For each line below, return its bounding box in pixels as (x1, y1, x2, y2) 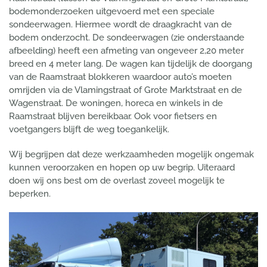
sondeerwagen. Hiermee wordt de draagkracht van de (9, 19, 232, 30)
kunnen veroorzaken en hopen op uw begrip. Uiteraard (9, 162, 235, 173)
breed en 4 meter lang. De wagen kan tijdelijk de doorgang (9, 58, 252, 69)
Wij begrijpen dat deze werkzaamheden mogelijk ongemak (9, 149, 254, 160)
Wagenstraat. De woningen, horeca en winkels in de (9, 98, 223, 108)
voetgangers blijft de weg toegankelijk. (9, 124, 169, 135)
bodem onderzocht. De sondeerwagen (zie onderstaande (9, 32, 244, 43)
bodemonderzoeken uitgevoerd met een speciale (9, 6, 215, 17)
